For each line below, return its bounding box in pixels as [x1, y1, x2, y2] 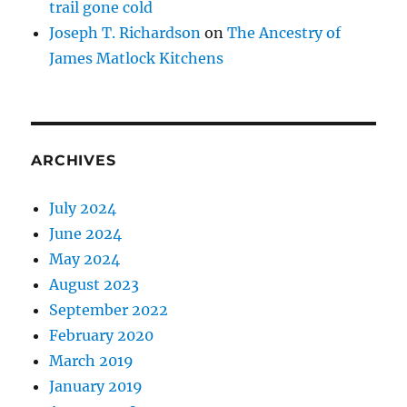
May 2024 [49, 250, 121, 268]
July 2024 [49, 199, 117, 217]
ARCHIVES [31, 152, 116, 169]
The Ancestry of [227, 24, 342, 42]
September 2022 [49, 301, 169, 319]
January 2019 [49, 377, 144, 395]
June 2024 [49, 224, 123, 243]
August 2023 [49, 275, 140, 293]
